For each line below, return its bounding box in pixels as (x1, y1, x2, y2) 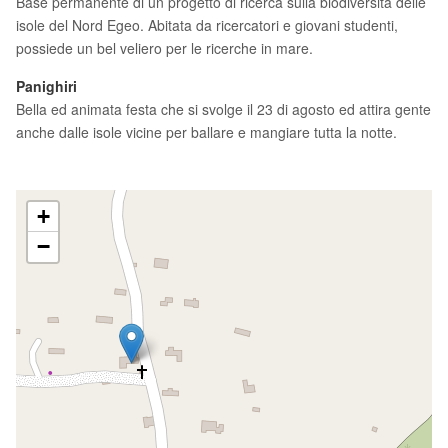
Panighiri (16, 76, 77, 96)
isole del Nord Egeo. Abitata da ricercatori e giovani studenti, (16, 15, 398, 35)
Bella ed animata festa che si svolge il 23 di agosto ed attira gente (16, 99, 431, 119)
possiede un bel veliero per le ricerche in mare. (16, 38, 313, 58)
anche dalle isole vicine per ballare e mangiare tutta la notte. (16, 122, 397, 142)
